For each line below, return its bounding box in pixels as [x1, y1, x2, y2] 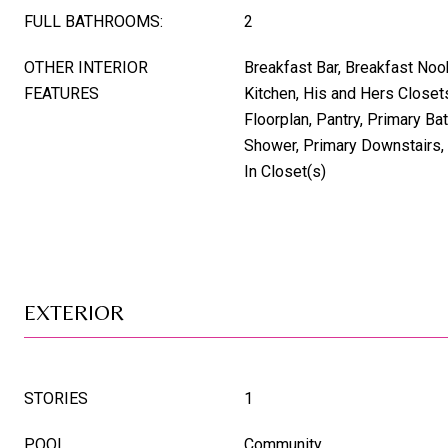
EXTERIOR [24, 300, 124, 325]
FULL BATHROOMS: [24, 12, 163, 31]
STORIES [24, 389, 88, 408]
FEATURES [24, 84, 99, 103]
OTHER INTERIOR [24, 58, 148, 77]
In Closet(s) [244, 162, 326, 181]
